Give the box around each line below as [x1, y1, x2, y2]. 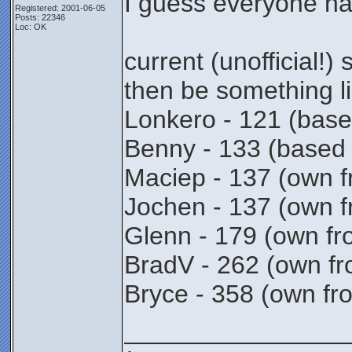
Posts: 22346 [15, 13, 65, 22]
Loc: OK [15, 22, 46, 31]
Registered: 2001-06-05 [15, 3, 105, 13]
